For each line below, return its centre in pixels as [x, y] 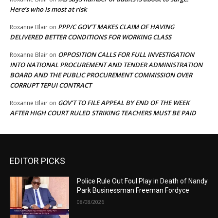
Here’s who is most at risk [48, 9]
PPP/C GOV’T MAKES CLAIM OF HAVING [116, 27]
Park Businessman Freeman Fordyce [133, 191]
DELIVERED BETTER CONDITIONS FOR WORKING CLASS [91, 37]
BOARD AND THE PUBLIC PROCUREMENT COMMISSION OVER [101, 75]
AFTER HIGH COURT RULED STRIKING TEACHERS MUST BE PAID [103, 113]
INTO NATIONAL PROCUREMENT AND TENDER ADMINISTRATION [106, 65]
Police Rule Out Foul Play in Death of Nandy [143, 181]
